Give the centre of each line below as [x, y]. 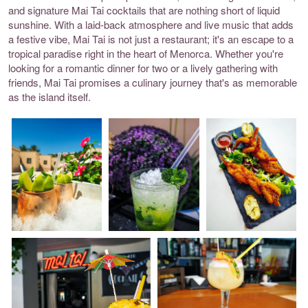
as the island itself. [49, 96]
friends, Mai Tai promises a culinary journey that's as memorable [153, 82]
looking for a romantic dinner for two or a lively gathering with [143, 67]
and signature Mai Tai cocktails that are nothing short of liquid [144, 10]
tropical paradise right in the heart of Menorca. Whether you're [146, 53]
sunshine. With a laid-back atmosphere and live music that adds [151, 24]
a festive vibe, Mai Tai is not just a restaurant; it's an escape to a [151, 38]
